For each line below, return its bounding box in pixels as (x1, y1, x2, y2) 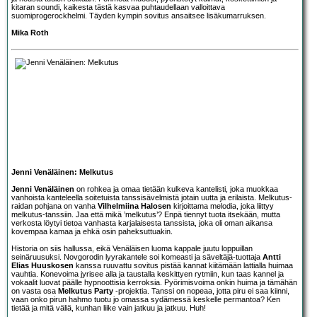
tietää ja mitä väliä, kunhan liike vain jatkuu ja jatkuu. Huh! (11, 303, 206, 312)
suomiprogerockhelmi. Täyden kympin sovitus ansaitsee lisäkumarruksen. (11, 11, 266, 20)
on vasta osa (11, 286, 58, 295)
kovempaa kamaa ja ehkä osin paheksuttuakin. (11, 226, 173, 236)
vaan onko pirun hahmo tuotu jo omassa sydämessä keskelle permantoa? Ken (11, 294, 280, 304)
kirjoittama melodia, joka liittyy (171, 201, 274, 210)
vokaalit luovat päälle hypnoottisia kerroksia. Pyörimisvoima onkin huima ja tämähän (11, 277, 297, 287)
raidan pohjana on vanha (11, 201, 98, 210)
